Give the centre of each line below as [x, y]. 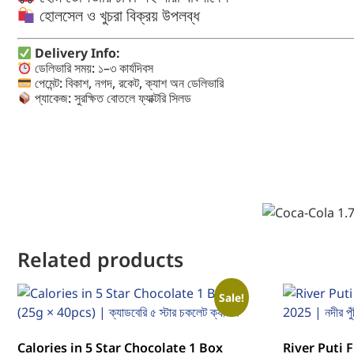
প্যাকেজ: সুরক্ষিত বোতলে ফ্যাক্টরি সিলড [112, 98]
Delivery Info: [78, 53]
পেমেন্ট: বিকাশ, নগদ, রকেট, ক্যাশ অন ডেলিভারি [128, 83]
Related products [100, 259]
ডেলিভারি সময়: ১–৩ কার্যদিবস [93, 68]
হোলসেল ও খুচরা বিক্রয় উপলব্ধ [117, 16]
